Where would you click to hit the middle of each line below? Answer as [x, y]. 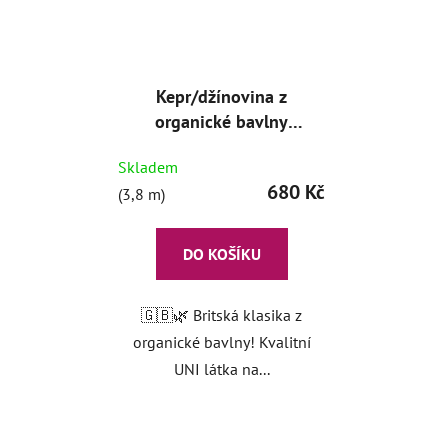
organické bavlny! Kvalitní [221, 342]
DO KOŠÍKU [221, 254]
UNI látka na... [221, 369]
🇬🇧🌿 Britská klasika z [221, 315]
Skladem [148, 167]
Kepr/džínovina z [221, 96]
